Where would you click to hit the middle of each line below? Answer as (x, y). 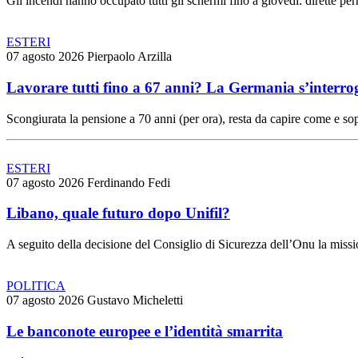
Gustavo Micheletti (135, 300)
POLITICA (36, 286)
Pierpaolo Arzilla (129, 57)
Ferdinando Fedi (129, 182)
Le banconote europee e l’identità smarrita (145, 331)
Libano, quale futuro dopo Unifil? (118, 213)
